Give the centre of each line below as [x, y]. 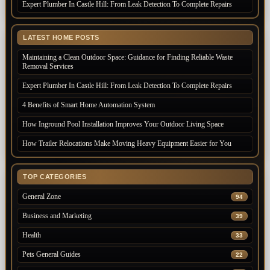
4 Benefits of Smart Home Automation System [89, 105]
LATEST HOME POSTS [61, 38]
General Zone [42, 197]
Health [32, 235]
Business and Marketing [57, 216]
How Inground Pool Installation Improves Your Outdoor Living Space [123, 124]
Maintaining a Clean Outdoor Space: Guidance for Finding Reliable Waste [127, 58]
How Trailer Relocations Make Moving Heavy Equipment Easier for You [127, 144]
